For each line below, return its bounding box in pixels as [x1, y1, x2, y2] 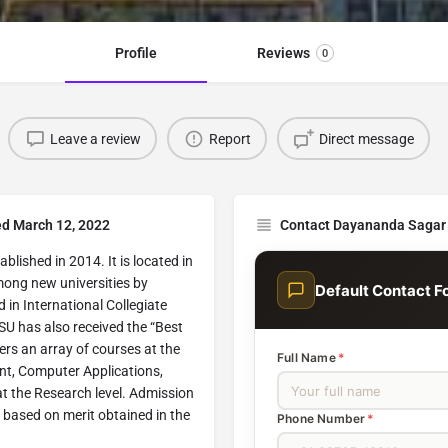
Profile [114, 45, 157, 62]
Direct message [318, 130, 414, 147]
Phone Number [277, 411, 366, 427]
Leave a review [49, 130, 141, 147]
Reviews [256, 45, 310, 62]
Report [208, 130, 251, 147]
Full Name [277, 350, 336, 366]
